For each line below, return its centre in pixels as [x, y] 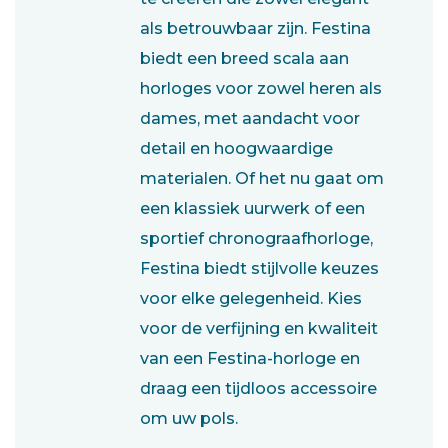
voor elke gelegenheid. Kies [251, 298]
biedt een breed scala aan [244, 58]
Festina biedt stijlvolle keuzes [259, 268]
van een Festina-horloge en [250, 358]
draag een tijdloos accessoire [258, 388]
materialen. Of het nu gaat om [262, 178]
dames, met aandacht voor [250, 118]
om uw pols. [189, 418]
